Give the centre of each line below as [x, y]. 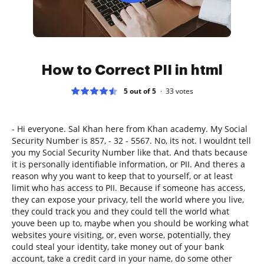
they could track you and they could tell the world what [121, 211]
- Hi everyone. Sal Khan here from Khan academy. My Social [130, 128]
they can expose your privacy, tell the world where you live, [128, 199]
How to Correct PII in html [132, 70]
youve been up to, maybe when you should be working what [130, 223]
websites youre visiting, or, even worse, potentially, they [121, 235]
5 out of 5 [140, 91]
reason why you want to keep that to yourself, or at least [122, 176]
